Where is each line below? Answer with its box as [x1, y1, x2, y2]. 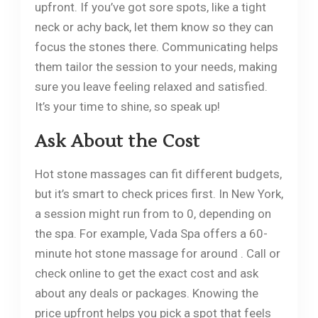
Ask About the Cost [34, 130, 200, 153]
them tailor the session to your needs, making [34, 59, 278, 74]
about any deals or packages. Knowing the [34, 285, 258, 300]
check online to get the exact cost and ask [34, 265, 258, 280]
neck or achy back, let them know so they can [34, 19, 273, 34]
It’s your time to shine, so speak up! [34, 99, 220, 114]
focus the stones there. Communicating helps [34, 39, 278, 54]
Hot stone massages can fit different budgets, [34, 166, 282, 181]
